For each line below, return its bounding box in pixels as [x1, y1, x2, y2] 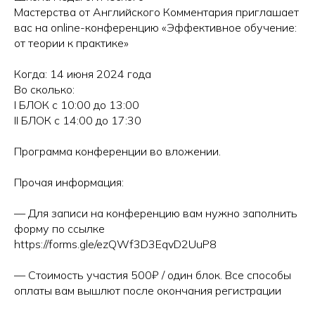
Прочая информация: [14, 174, 124, 189]
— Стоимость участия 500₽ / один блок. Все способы [14, 267, 291, 282]
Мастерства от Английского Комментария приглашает [14, 4, 299, 19]
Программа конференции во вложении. [14, 143, 221, 158]
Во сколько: [14, 82, 75, 96]
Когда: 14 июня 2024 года [14, 66, 151, 81]
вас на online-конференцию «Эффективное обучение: [14, 20, 297, 34]
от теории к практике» [14, 35, 129, 50]
